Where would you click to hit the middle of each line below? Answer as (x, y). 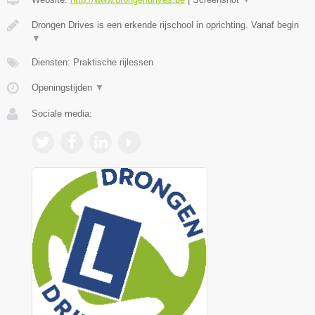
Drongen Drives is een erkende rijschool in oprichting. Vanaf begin (165, 25)
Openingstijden (63, 87)
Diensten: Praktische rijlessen (92, 62)
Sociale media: (62, 113)
